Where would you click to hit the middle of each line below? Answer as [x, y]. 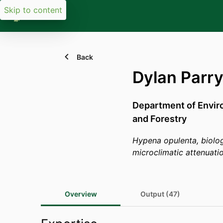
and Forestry [160, 119]
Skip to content [33, 10]
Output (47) [160, 194]
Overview [81, 194]
